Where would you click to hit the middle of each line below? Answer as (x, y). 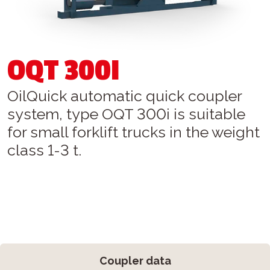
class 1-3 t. (44, 150)
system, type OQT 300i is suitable (126, 114)
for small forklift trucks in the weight (133, 132)
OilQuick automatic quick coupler (124, 96)
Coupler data (135, 261)
